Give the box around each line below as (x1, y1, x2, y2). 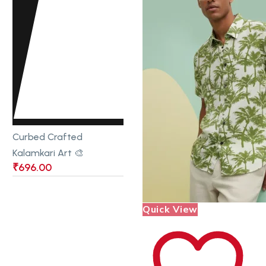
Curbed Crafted (12, 131, 83, 142)
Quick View (142, 203, 198, 217)
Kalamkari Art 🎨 (12, 147, 84, 159)
